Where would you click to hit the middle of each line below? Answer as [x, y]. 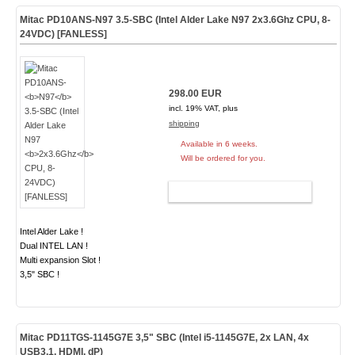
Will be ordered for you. [223, 158]
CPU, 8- [312, 20]
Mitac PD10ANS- [57, 20]
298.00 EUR [195, 94]
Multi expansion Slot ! [60, 260]
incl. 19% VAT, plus [203, 108]
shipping [184, 123]
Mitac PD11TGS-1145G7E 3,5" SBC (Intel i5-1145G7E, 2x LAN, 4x [164, 338]
